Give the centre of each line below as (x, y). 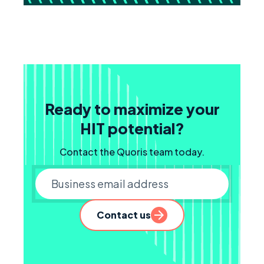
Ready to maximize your (132, 109)
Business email (164, 206)
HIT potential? (132, 128)
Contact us (124, 214)
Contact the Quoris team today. (132, 151)
